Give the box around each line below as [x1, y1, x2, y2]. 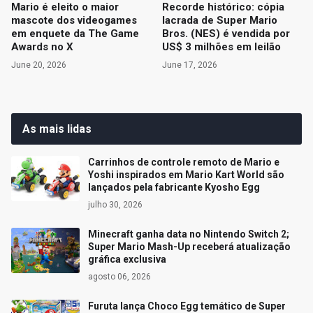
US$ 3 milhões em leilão [162, 41, 281, 54]
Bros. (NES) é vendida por [162, 27, 290, 41]
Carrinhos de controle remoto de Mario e [88, 156, 279, 168]
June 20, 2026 [11, 60, 66, 71]
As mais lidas [22, 122, 92, 136]
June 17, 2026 [162, 60, 217, 71]
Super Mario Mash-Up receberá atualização [88, 241, 291, 253]
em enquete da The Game [11, 27, 139, 41]
